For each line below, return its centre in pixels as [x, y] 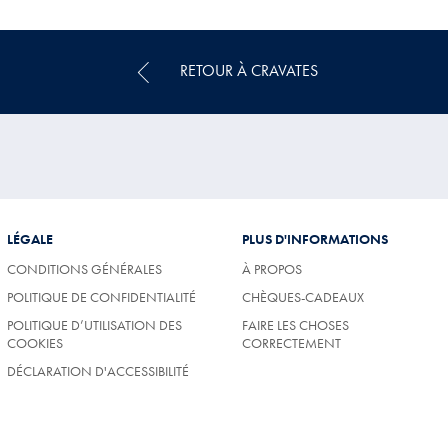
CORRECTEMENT [291, 343]
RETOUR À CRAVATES [246, 70]
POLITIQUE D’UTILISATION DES [94, 325]
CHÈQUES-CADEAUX [303, 297]
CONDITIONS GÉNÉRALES [84, 269]
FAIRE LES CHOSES [295, 325]
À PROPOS [272, 269]
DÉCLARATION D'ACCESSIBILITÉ [98, 371]
